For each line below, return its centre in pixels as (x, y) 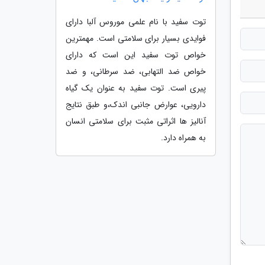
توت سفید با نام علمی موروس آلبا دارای (136, 22)
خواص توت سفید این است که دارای (136, 55)
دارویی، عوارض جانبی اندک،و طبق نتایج (136, 104)
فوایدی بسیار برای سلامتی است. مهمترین (136, 38)
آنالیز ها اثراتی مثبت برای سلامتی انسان (136, 121)
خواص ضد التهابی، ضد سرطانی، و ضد (136, 71)
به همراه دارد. (183, 138)
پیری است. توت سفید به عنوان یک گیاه (136, 88)
